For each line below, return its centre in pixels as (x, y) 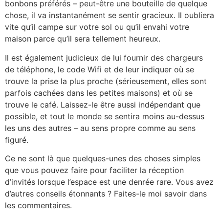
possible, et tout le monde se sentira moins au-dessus (105, 116)
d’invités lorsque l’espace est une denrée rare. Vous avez (109, 182)
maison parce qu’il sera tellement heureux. (84, 39)
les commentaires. (38, 205)
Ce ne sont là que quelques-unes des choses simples (103, 158)
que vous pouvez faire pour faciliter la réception (94, 170)
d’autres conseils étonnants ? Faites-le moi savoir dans (106, 193)
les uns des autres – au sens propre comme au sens (100, 128)
